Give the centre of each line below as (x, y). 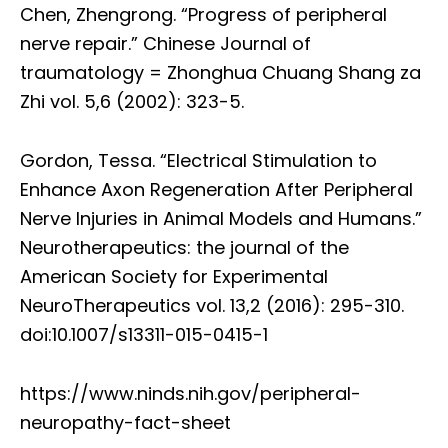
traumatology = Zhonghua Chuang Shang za (220, 73)
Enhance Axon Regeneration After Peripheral (216, 190)
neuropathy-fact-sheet (125, 423)
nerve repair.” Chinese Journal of (165, 44)
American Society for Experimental (174, 277)
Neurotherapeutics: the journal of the (184, 248)
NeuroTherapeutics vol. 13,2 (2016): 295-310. (212, 306)
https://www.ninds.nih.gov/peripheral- (190, 394)
